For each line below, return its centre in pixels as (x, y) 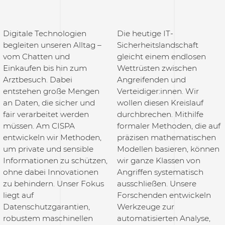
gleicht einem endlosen (162, 57)
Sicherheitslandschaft (158, 45)
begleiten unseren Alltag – (52, 45)
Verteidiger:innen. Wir (158, 91)
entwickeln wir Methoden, (52, 138)
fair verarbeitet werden (46, 115)
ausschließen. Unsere (157, 184)
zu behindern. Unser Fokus (54, 184)
